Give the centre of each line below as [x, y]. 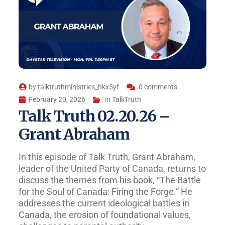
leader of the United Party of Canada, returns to [113, 169]
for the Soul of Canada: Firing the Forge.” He [106, 192]
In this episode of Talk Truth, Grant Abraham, [107, 157]
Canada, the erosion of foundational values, [105, 215]
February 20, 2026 [57, 100]
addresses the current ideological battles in [104, 203]
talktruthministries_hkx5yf [79, 87]
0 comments [158, 87]
